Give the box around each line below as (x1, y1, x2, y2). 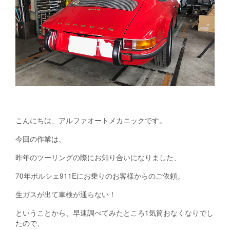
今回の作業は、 (15, 133, 66, 144)
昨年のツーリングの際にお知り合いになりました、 (15, 152, 181, 163)
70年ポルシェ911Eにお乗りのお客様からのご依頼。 (15, 170, 184, 181)
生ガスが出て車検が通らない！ (15, 189, 116, 200)
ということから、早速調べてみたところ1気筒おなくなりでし (15, 207, 214, 218)
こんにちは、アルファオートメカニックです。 (15, 115, 166, 126)
